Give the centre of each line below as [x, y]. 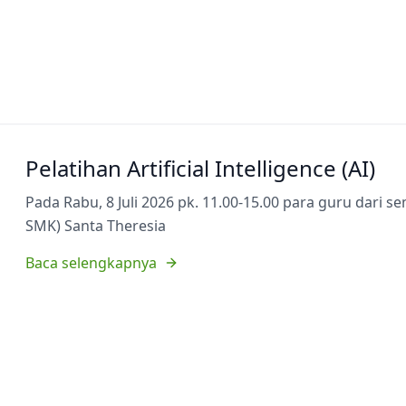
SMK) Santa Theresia [96, 226]
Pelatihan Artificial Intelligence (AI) [200, 168]
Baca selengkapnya [91, 263]
